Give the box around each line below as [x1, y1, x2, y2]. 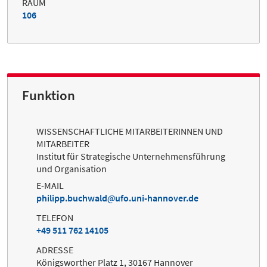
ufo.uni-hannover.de [115, 192, 198, 204]
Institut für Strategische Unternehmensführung [36, 150, 225, 162]
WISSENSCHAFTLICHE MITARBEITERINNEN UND [36, 125, 223, 137]
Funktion [22, 86, 75, 104]
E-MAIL [36, 179, 64, 192]
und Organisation [36, 162, 107, 175]
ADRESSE [36, 244, 73, 256]
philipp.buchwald [36, 192, 107, 204]
